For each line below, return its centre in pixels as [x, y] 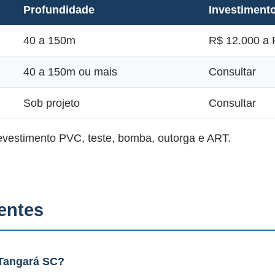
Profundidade [59, 10]
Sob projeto [52, 103]
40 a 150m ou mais [70, 72]
